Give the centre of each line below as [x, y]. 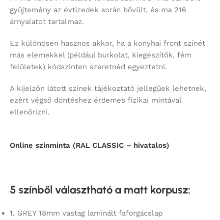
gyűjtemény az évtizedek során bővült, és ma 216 [98, 10]
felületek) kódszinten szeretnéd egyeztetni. [88, 67]
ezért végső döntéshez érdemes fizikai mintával [96, 100]
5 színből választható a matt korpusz [99, 190]
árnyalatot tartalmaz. [47, 21]
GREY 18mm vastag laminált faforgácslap [89, 213]
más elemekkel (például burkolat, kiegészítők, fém [101, 55]
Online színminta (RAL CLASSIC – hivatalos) [90, 145]
